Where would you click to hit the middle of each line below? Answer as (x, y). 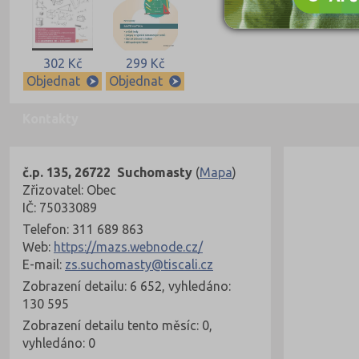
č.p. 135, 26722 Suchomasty (107, 173)
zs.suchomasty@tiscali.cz (139, 265)
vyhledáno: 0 (59, 343)
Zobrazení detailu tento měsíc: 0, (117, 326)
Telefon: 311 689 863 (83, 230)
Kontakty (50, 119)
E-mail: (44, 265)
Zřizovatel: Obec (69, 190)
